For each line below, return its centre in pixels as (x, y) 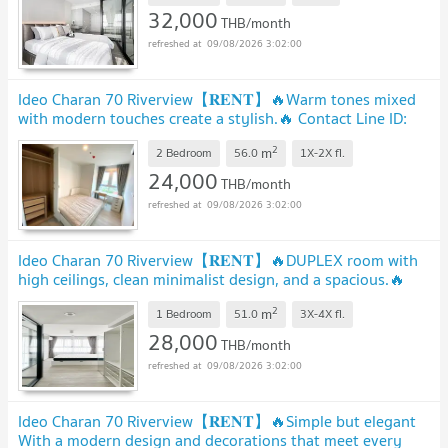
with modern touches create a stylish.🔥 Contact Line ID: (212, 117)
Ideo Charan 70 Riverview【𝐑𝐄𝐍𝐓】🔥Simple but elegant (217, 420)
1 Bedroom (184, 314)
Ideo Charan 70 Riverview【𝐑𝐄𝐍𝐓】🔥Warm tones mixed (217, 98)
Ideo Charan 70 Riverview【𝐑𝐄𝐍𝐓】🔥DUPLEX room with (218, 259)
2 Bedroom (184, 153)
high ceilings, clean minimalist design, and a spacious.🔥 (211, 278)
